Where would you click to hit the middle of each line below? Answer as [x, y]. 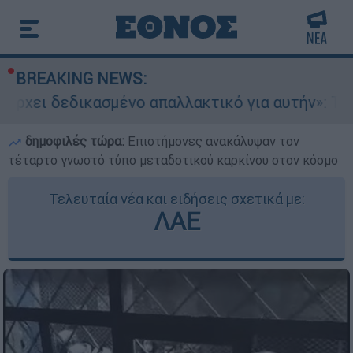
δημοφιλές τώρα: [75, 141]
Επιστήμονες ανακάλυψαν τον [214, 141]
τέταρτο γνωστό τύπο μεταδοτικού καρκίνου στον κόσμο [173, 160]
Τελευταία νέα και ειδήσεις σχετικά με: [176, 199]
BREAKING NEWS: [81, 78]
